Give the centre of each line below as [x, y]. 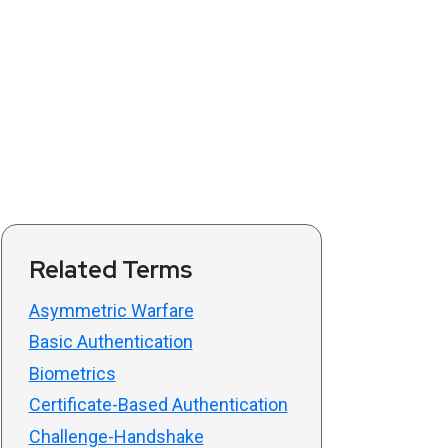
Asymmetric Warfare [111, 310]
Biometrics [72, 373]
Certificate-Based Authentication [158, 405]
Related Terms [110, 269]
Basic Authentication [110, 342]
